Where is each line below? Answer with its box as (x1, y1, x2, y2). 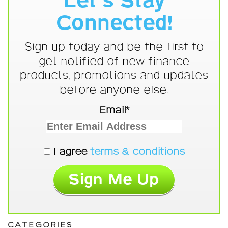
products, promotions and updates (20, 69, 208, 83)
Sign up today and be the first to (24, 40, 204, 54)
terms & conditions (90, 146, 185, 158)
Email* (99, 104, 129, 117)
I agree (50, 146, 90, 158)
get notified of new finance (39, 54, 189, 69)
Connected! (55, 11, 173, 37)
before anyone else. (60, 83, 168, 97)
